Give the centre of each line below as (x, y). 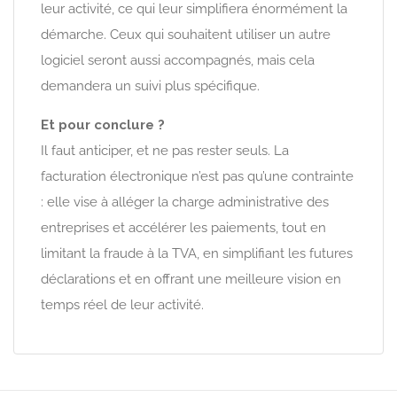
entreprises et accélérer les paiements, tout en (183, 227)
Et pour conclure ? (103, 125)
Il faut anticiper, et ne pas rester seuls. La (165, 150)
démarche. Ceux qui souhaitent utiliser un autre (186, 34)
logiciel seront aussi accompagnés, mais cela (178, 60)
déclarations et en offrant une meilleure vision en (191, 279)
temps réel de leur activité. (122, 304)
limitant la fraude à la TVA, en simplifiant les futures (197, 253)
